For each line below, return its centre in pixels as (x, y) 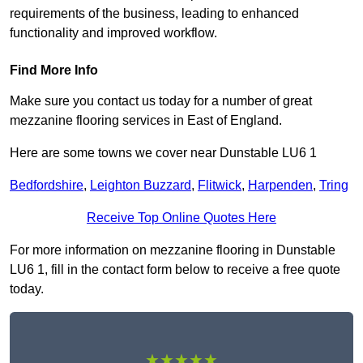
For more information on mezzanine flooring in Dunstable (173, 250)
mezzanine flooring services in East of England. (146, 121)
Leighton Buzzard (141, 186)
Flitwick (220, 186)
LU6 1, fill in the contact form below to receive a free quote (175, 270)
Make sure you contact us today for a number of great (161, 101)
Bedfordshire (47, 186)
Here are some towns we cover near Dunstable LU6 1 (163, 153)
